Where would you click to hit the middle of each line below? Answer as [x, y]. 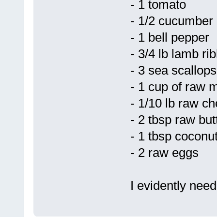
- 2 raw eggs [164, 152]
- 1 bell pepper [170, 37]
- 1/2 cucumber [171, 21]
